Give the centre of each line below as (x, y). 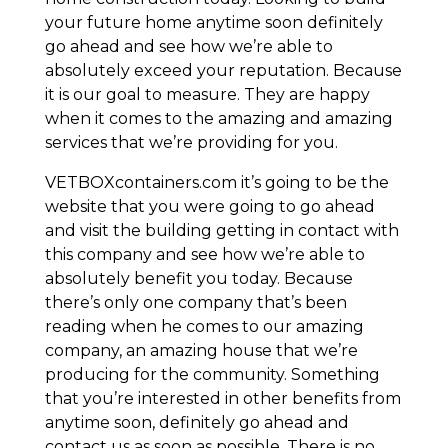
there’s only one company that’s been (195, 303)
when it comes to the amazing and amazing (218, 119)
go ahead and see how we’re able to (188, 47)
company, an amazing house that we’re (201, 351)
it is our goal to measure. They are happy (207, 95)
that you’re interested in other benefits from (222, 399)
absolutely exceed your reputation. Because (223, 71)
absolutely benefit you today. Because (198, 279)
